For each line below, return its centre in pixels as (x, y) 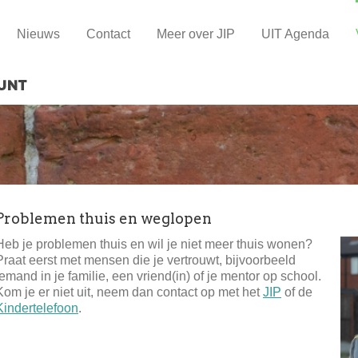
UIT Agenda (295, 34)
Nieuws (38, 34)
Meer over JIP (196, 34)
